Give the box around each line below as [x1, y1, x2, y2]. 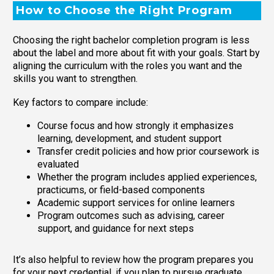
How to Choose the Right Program [16, 4, 232, 18]
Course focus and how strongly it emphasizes [37, 120, 234, 132]
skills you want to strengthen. [13, 72, 138, 84]
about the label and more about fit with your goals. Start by [13, 46, 260, 59]
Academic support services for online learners [37, 197, 235, 209]
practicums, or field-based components [37, 184, 205, 196]
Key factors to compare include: [13, 96, 148, 108]
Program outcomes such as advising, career [37, 210, 224, 222]
